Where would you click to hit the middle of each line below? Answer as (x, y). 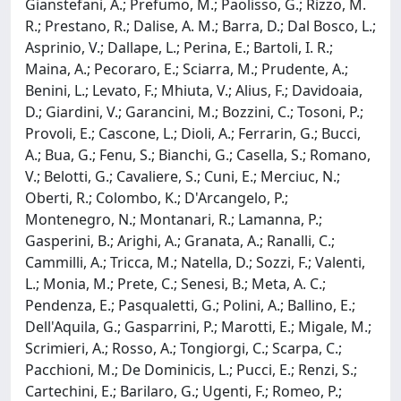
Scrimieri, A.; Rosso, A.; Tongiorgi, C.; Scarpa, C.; (183, 348)
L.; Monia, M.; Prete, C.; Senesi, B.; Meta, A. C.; (175, 283)
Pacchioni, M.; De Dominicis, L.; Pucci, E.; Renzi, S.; (191, 369)
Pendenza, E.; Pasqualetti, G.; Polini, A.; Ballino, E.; (190, 305)
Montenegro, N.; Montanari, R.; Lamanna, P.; (174, 219)
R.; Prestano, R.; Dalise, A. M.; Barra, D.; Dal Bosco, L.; (200, 26)
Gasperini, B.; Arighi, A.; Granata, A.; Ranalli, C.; (180, 240)
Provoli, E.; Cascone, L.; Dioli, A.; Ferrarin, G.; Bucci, (193, 133)
